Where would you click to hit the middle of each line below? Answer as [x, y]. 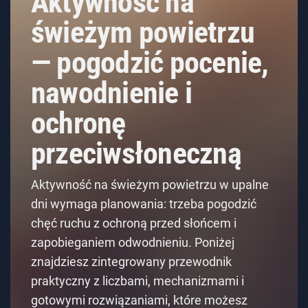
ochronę [78, 123]
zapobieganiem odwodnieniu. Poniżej [133, 242]
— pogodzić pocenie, [150, 62]
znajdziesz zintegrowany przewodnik [131, 261]
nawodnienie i [112, 92]
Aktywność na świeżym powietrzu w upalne [150, 184]
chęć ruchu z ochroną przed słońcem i [134, 223]
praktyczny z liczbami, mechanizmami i [137, 280]
